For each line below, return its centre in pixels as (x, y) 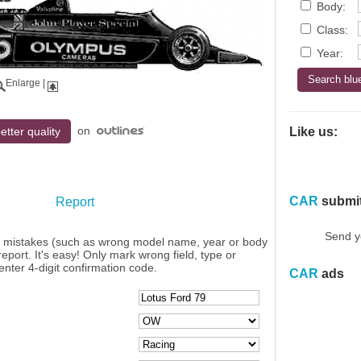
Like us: (313, 132)
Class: (331, 30)
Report (75, 202)
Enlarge (23, 83)
